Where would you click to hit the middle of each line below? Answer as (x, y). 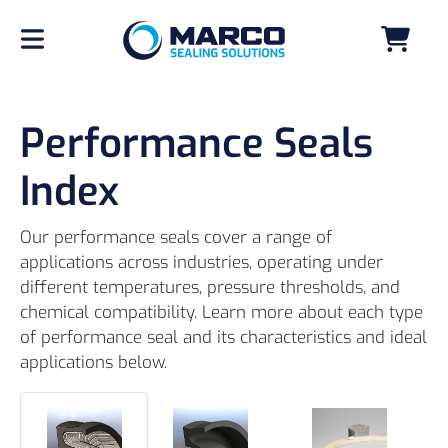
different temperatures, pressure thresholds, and (210, 287)
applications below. (93, 362)
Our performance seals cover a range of (176, 237)
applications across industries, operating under (201, 262)
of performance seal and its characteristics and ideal (223, 337)
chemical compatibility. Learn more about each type (221, 312)
